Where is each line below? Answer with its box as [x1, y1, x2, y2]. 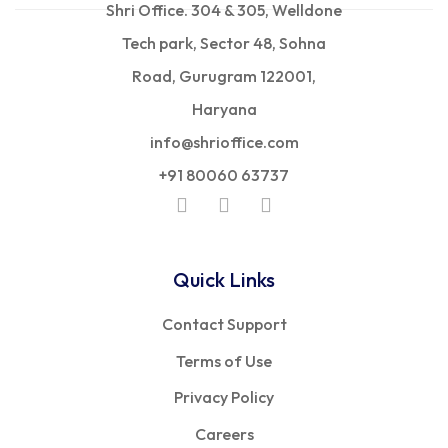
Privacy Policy [174, 387, 274, 408]
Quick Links [173, 267, 275, 292]
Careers [194, 424, 254, 445]
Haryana [191, 99, 257, 119]
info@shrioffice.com [149, 132, 299, 152]
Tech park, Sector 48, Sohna [122, 33, 326, 53]
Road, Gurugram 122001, [132, 66, 316, 86]
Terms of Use [176, 350, 272, 371]
